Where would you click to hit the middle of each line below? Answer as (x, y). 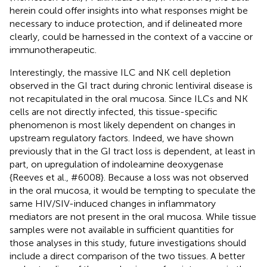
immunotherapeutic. (53, 49)
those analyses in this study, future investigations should (128, 243)
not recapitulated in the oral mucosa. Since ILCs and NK (129, 98)
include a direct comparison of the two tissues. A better (127, 256)
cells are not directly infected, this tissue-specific (114, 111)
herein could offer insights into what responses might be (129, 10)
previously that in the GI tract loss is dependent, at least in (132, 151)
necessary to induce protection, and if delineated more (126, 23)
